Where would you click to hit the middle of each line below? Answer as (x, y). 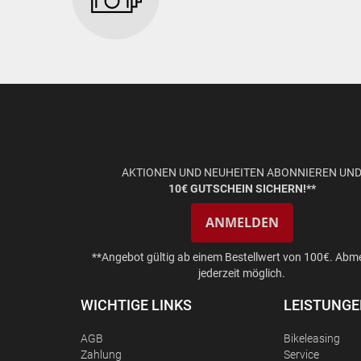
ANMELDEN (242, 223)
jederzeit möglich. (242, 274)
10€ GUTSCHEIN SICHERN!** (242, 189)
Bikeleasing (312, 339)
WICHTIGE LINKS (136, 305)
